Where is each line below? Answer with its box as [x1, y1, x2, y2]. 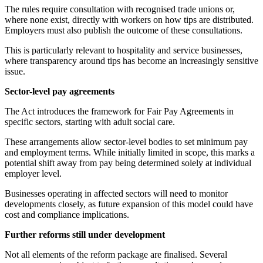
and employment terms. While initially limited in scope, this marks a [5, 147, 255, 157]
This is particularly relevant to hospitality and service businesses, [5, 45, 242, 55]
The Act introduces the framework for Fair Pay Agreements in [5, 106, 234, 116]
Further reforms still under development [5, 229, 165, 240]
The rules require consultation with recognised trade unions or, [5, 4, 235, 14]
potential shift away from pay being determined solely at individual [5, 157, 251, 168]
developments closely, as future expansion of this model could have [5, 198, 253, 209]
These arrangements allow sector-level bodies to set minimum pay [5, 136, 248, 147]
